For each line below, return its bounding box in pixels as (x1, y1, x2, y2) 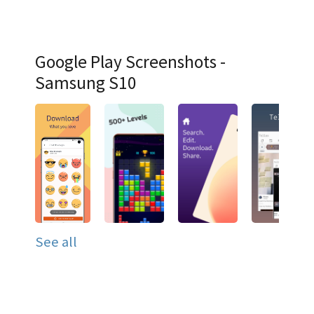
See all (35, 233, 77, 252)
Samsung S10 (35, 71, 137, 94)
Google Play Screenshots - (35, 50, 226, 73)
